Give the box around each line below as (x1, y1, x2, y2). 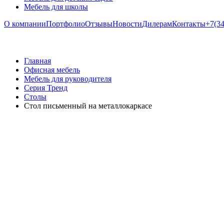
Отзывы (85, 19, 112, 28)
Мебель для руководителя (24, 74, 111, 83)
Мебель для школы (24, 2, 88, 11)
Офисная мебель (24, 65, 80, 74)
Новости (112, 19, 142, 28)
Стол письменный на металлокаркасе (24, 101, 152, 110)
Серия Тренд (24, 83, 67, 92)
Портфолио (46, 19, 85, 28)
